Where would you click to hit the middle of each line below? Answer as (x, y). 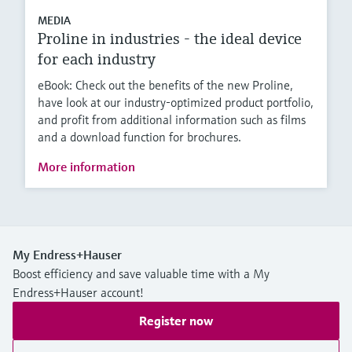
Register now (176, 320)
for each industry (97, 59)
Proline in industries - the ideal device (170, 38)
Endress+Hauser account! (78, 292)
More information (86, 166)
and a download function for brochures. (139, 136)
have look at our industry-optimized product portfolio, (176, 102)
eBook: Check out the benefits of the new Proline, (165, 84)
